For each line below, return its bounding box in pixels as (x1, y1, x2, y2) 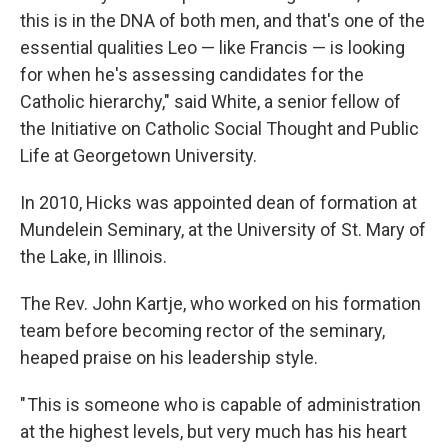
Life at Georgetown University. (20, 145, 257, 166)
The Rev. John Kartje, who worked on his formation (20, 293, 421, 314)
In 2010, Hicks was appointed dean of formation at (20, 192, 417, 213)
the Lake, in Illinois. (20, 246, 167, 267)
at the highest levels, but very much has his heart (20, 421, 407, 442)
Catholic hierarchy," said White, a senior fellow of (20, 91, 401, 112)
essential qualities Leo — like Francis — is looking (20, 37, 405, 58)
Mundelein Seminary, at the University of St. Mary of (20, 219, 426, 240)
